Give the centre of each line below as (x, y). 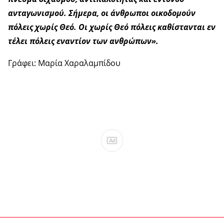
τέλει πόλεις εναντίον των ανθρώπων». (83, 41)
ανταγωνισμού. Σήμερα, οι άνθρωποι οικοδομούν (102, 13)
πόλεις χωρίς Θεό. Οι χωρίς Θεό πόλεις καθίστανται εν (112, 27)
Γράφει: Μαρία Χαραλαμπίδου (64, 63)
